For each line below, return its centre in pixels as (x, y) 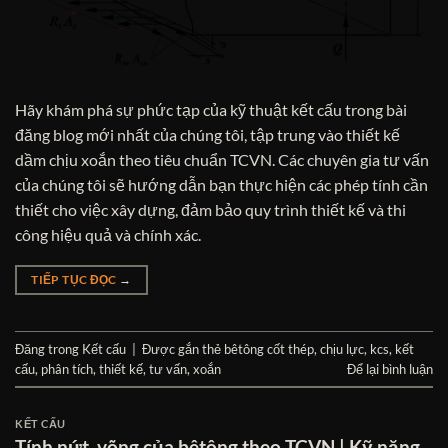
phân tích (67, 368)
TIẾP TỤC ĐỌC (75, 280)
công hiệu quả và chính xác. (108, 235)
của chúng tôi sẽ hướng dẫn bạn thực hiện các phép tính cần (221, 185)
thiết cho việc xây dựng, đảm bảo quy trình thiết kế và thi (210, 210)
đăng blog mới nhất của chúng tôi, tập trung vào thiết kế (207, 135)
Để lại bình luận (390, 368)
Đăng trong (48, 348)
